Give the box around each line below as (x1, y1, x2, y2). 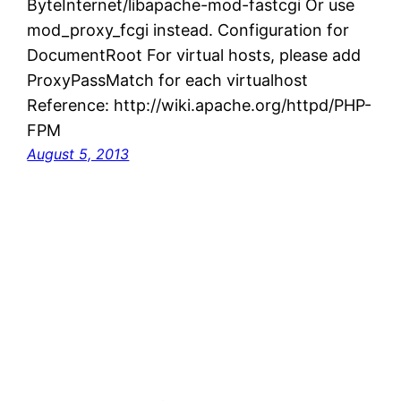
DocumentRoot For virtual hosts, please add (27, 46, 362, 65)
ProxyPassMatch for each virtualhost (27, 71, 309, 90)
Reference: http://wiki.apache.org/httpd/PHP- (27, 96, 372, 115)
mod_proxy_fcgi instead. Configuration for (27, 21, 350, 40)
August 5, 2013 (27, 145, 130, 164)
